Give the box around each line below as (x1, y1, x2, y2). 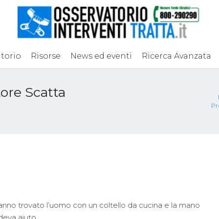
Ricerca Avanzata (141, 51, 211, 61)
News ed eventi (70, 51, 132, 61)
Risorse (30, 51, 61, 61)
